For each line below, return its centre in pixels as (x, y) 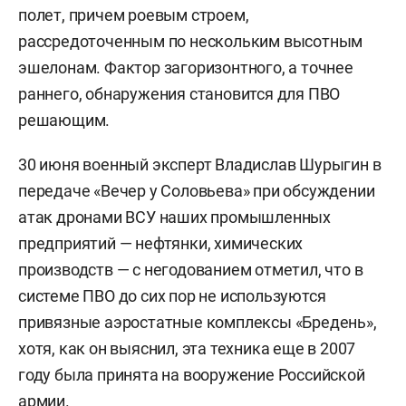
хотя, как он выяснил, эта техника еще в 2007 (187, 348)
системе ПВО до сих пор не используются (172, 296)
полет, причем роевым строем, (134, 15)
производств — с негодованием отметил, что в (191, 270)
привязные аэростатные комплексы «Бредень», (198, 322)
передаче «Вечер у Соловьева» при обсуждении (197, 191)
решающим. (64, 120)
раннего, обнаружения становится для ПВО (179, 94)
